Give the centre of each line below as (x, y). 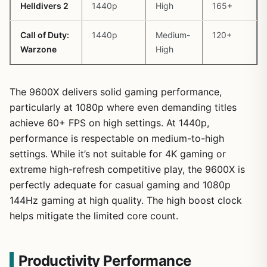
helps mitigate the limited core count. (94, 215)
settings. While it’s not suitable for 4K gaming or (118, 153)
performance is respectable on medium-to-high (117, 138)
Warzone (38, 49)
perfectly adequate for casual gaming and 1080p (120, 184)
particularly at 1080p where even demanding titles (123, 107)
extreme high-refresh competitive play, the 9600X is (127, 169)
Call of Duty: (45, 35)
